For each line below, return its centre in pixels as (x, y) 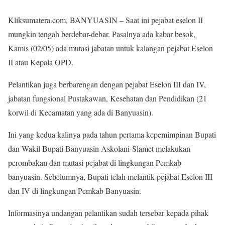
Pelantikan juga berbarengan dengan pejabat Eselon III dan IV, (107, 84)
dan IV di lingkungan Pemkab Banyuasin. (75, 191)
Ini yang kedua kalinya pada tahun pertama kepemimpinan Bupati (112, 134)
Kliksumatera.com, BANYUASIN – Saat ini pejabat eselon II (105, 20)
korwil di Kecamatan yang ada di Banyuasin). (81, 112)
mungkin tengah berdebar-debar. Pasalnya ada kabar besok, (102, 34)
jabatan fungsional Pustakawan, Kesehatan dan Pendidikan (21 (107, 98)
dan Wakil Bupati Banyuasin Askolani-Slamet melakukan (99, 148)
